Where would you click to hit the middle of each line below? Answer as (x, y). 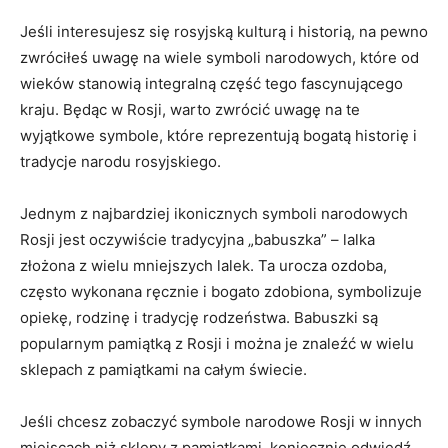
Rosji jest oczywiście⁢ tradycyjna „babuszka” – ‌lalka (197, 239)
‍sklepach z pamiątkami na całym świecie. (163, 369)
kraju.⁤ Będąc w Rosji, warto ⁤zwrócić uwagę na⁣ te (190, 109)
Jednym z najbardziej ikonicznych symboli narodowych (214, 213)
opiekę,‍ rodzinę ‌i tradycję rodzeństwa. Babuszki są (199, 317)
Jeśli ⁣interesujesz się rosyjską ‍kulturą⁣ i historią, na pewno (224, 31)
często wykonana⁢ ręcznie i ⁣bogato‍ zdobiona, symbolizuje (221, 291)
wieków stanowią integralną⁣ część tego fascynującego (211, 83)
